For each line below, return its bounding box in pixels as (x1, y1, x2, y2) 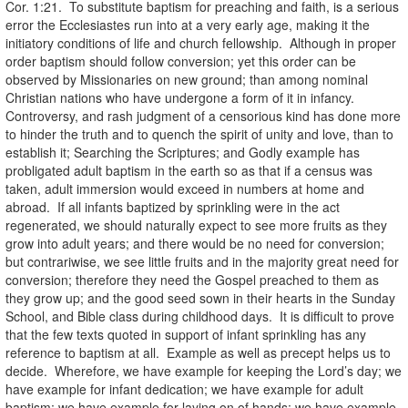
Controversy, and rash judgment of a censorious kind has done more (5, 106, 401, 125)
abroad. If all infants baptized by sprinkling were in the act (5, 197, 340, 216)
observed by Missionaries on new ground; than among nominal (5, 69, 368, 88)
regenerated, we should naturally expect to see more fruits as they (5, 215, 387, 234)
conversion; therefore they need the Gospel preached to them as (5, 270, 379, 289)
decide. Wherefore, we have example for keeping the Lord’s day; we (5, 361, 402, 380)
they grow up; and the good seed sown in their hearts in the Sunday (5, 288, 395, 307)
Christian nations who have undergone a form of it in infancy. (5, 87, 358, 107)
